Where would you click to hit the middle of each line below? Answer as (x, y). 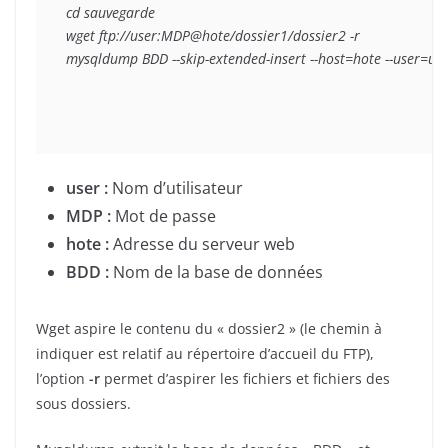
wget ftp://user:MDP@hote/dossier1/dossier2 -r (213, 35)
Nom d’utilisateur (175, 187)
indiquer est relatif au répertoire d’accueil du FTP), (205, 353)
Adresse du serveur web (202, 243)
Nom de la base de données (216, 271)
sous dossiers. (83, 403)
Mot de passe (163, 215)
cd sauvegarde (110, 12)
